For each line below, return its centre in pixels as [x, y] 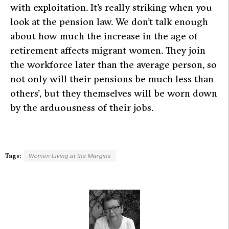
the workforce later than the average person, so [113, 64]
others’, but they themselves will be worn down [114, 93]
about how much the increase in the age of [104, 36]
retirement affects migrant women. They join [108, 50]
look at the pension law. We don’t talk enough [109, 21]
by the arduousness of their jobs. [82, 107]
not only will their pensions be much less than [112, 78]
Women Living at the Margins [70, 156]
